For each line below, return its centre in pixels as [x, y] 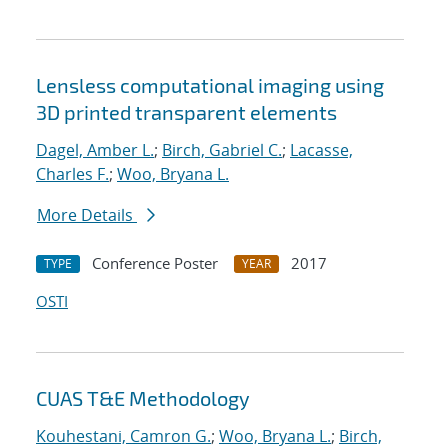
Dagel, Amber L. [95, 150]
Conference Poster [155, 263]
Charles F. [72, 174]
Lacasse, [321, 150]
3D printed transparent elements [186, 112]
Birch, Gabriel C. [222, 150]
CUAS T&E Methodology [143, 398]
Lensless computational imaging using [210, 85]
